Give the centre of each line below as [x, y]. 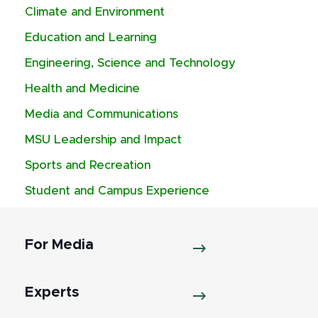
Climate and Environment [95, 12]
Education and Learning [91, 38]
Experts [52, 292]
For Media [59, 245]
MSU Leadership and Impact [103, 140]
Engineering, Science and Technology [130, 63]
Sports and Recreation [88, 165]
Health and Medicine [82, 89]
